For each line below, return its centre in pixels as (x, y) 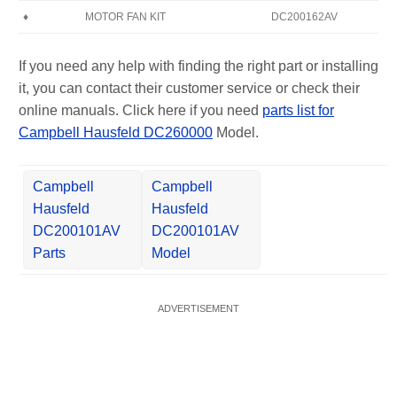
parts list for (298, 110)
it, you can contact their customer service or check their (189, 88)
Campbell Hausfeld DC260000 (116, 132)
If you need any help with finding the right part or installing (198, 66)
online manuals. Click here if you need (140, 110)
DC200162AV (304, 16)
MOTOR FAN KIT (125, 16)
